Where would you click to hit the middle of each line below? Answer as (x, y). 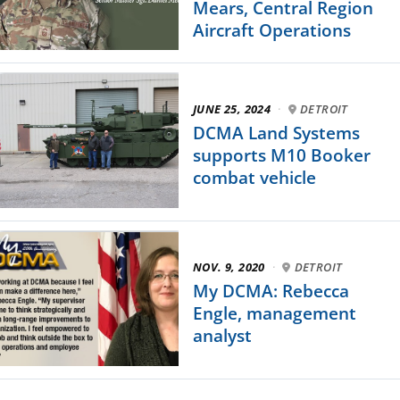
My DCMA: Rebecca (271, 291)
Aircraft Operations (272, 30)
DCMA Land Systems (276, 133)
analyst (222, 335)
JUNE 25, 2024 (232, 109)
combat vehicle (254, 177)
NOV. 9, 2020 (229, 267)
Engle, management (275, 313)
